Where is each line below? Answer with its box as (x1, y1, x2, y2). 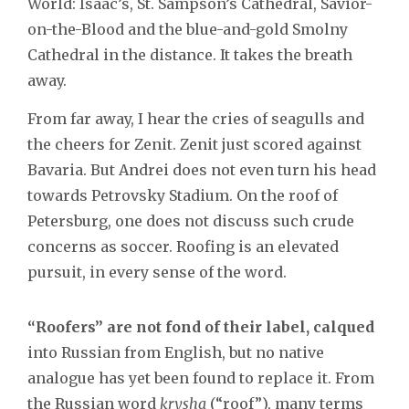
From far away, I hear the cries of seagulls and (27, 109, 364, 128)
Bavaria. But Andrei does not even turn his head (27, 160, 376, 179)
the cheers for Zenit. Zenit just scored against (27, 134, 362, 153)
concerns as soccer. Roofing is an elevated (27, 236, 339, 256)
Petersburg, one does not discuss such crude (27, 211, 354, 230)
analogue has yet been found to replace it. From (27, 368, 374, 387)
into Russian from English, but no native (27, 342, 324, 362)
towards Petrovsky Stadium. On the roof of (27, 185, 338, 204)
